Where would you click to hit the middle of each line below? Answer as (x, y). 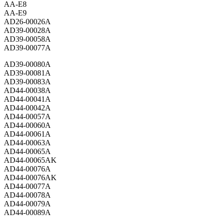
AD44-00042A (27, 108)
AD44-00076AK (30, 178)
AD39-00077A (27, 48)
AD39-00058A (27, 39)
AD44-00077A (27, 186)
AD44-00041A (27, 99)
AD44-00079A (27, 204)
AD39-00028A (27, 31)
